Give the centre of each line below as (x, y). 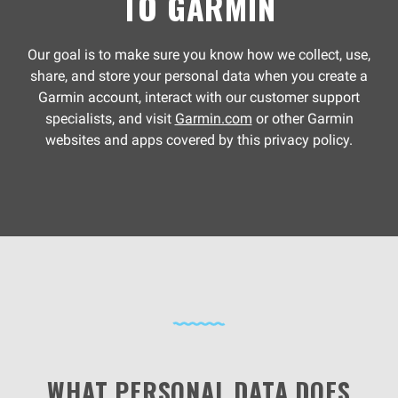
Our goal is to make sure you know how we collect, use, (199, 55)
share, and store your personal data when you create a (199, 76)
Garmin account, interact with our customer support (199, 97)
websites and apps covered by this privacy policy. (199, 140)
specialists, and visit (110, 119)
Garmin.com (213, 119)
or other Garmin (302, 119)
